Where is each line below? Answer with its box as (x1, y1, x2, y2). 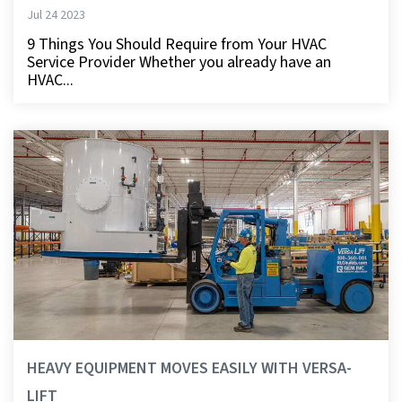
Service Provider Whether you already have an (27, 50, 331, 74)
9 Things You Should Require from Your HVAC (27, 32, 327, 56)
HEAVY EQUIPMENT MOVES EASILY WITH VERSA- (27, 356, 352, 380)
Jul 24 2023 (27, 5, 85, 24)
